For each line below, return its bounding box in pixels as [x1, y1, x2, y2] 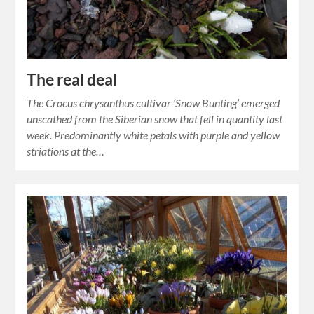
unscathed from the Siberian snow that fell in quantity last [27, 112, 283, 126]
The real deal [27, 70, 118, 90]
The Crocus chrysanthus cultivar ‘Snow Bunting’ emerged [27, 96, 280, 110]
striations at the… [27, 144, 105, 158]
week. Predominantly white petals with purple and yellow [27, 128, 280, 142]
